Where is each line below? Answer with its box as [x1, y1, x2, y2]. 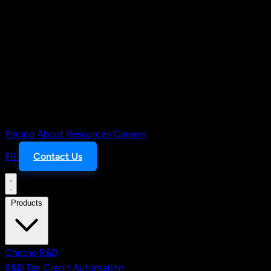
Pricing [5, 128, 37, 140]
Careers [113, 128, 146, 140]
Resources [66, 128, 113, 140]
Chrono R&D [5, 247, 58, 258]
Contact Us [33, 151, 82, 162]
